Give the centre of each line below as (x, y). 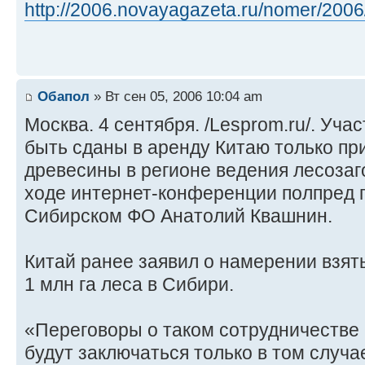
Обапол (64, 97)
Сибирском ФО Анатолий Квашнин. (178, 216)
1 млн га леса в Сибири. (129, 285)
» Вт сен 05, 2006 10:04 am (176, 97)
